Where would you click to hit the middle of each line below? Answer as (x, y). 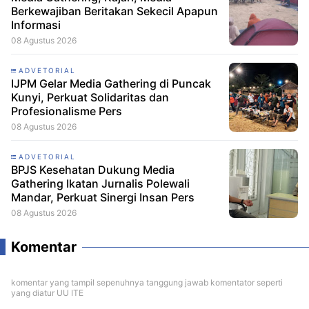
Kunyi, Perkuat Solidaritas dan (90, 97)
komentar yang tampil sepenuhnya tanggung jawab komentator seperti (147, 282)
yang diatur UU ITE (47, 292)
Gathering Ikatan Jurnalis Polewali (100, 183)
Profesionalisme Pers (67, 111)
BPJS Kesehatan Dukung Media (93, 169)
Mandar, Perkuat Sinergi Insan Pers (103, 197)
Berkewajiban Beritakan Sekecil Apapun (114, 11)
